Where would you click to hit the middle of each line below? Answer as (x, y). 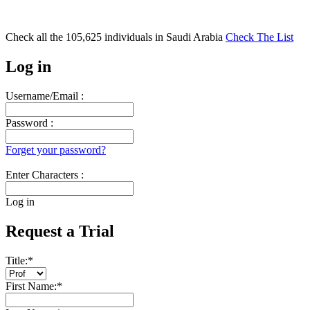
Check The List (259, 37)
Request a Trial (60, 231)
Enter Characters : (45, 174)
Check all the (36, 37)
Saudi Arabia (196, 37)
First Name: (31, 286)
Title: (17, 260)
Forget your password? (56, 149)
